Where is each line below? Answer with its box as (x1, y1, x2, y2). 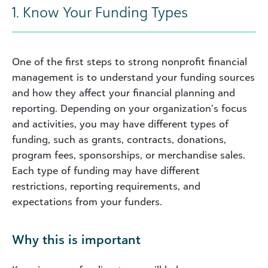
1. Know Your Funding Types (12, 2, 188, 21)
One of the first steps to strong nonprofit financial (12, 55, 247, 68)
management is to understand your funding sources (12, 71, 255, 83)
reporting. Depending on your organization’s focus (12, 102, 247, 114)
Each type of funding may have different (12, 164, 200, 176)
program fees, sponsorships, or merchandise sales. (12, 148, 245, 161)
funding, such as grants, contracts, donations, (12, 133, 226, 145)
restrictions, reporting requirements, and (12, 179, 200, 192)
